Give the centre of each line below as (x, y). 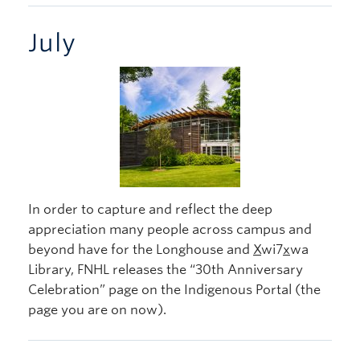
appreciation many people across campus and (170, 229)
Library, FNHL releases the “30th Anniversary (166, 269)
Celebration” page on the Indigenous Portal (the (174, 289)
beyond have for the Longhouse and (141, 249)
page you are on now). (97, 309)
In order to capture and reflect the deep (150, 209)
